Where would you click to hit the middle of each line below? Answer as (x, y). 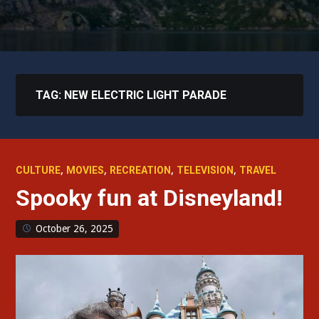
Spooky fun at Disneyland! (150, 198)
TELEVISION (205, 170)
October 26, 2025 (75, 229)
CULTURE (38, 170)
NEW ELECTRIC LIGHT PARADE (146, 95)
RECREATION (141, 170)
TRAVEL (258, 170)
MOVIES (85, 170)
